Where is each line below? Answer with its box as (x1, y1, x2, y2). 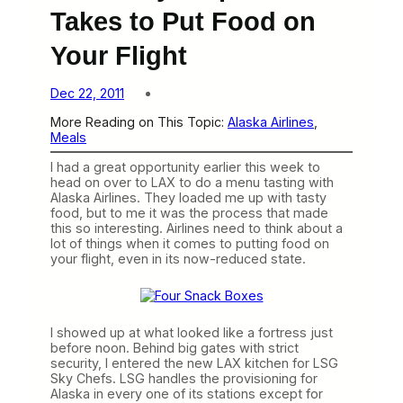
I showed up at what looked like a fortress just (50, 324, 333, 340)
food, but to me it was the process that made (50, 204, 328, 220)
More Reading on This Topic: (50, 113, 228, 130)
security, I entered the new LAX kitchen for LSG (50, 354, 338, 371)
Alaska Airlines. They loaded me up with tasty (50, 189, 327, 205)
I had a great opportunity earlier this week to (50, 158, 320, 175)
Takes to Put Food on (50, 6, 316, 37)
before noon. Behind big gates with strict (50, 339, 299, 355)
